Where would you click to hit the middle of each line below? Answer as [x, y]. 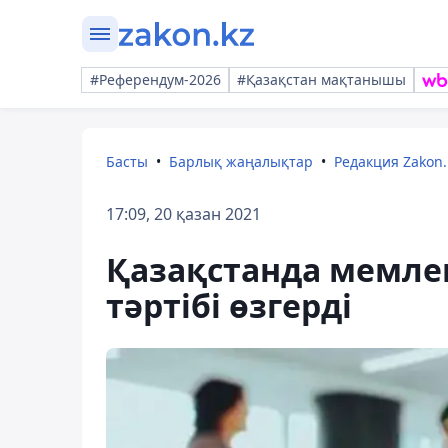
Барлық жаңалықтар [241, 161]
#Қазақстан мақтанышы [321, 79]
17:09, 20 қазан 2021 [183, 214]
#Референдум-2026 [155, 79]
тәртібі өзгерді [229, 305]
